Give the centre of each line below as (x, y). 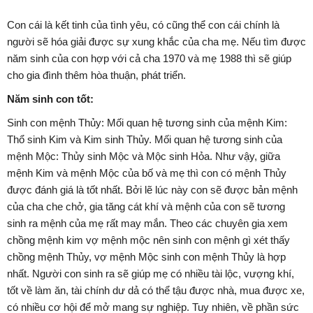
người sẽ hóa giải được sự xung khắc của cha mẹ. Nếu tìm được (156, 42)
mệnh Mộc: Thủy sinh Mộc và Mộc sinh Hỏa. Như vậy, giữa (144, 156)
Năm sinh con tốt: (50, 99)
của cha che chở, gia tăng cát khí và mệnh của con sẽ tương (146, 207)
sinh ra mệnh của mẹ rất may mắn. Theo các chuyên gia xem (147, 224)
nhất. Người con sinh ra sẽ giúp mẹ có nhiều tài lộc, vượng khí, (151, 274)
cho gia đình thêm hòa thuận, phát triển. (96, 75)
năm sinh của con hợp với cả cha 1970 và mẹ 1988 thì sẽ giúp (149, 59)
